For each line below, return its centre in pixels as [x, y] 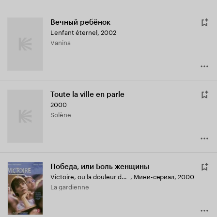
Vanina [63, 42]
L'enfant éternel [74, 32]
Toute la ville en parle [87, 95]
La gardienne [71, 186]
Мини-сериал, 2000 [164, 176]
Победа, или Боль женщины [100, 167]
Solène [63, 114]
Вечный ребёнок [80, 23]
